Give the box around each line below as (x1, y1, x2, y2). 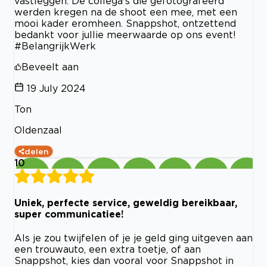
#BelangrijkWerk (14, 40, 96, 51)
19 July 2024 (27, 82, 86, 94)
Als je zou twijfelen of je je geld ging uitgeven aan (14, 232, 253, 244)
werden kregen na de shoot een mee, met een (14, 6, 237, 17)
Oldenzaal (14, 124, 62, 135)
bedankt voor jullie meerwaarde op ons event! (14, 29, 236, 40)
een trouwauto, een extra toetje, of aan (14, 244, 201, 255)
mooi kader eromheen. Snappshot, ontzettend (14, 17, 236, 29)
